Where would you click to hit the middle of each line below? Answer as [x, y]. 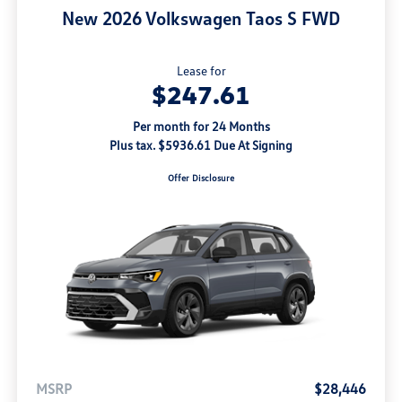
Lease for [201, 70]
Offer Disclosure [201, 177]
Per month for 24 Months [201, 126]
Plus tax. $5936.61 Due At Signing [201, 144]
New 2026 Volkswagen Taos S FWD [201, 17]
